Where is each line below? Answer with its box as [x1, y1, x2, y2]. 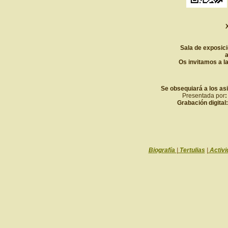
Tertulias [178, 147, 205, 154]
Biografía [148, 147, 177, 154]
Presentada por [182, 92, 225, 99]
